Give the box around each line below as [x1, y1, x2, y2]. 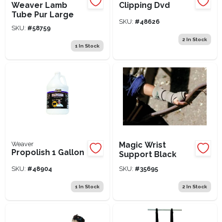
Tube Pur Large [11, 9, 74, 19]
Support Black [118, 149, 176, 159]
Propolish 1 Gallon [11, 147, 84, 157]
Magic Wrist [118, 140, 166, 150]
